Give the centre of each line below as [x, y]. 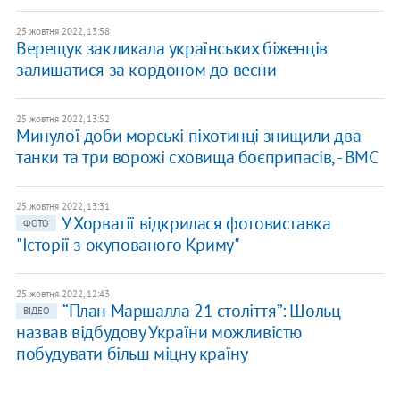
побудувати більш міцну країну [132, 354]
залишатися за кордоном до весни [146, 70]
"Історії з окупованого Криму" [128, 245]
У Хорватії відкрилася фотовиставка [196, 224]
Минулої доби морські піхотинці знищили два [188, 136]
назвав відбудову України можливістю [158, 333]
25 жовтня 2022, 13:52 [62, 119]
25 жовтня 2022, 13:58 [62, 32]
